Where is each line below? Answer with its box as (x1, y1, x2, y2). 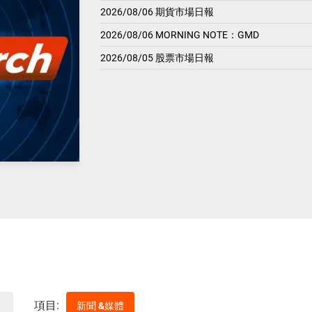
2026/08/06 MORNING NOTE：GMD (100, 29, 259, 41)
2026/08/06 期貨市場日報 (100, 6, 214, 18)
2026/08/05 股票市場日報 (100, 52, 214, 64)
